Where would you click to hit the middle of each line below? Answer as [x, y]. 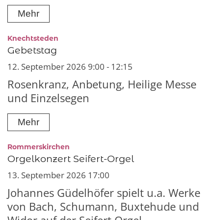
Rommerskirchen [39, 147]
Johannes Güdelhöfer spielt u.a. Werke [104, 192]
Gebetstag [32, 50]
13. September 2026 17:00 [58, 175]
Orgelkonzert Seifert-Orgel [71, 158]
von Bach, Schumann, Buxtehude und [103, 206]
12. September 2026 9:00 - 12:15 [70, 67]
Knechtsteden [33, 39]
